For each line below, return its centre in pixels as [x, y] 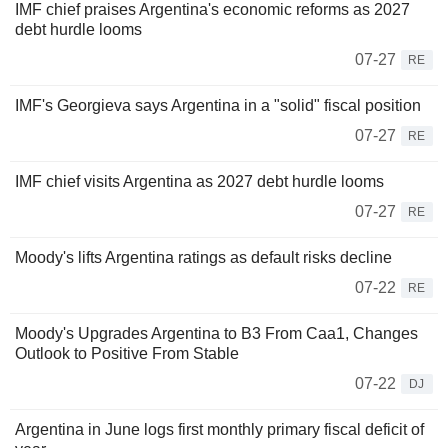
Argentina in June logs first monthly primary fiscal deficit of [219, 430]
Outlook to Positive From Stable [127, 354]
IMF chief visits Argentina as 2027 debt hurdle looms [199, 182]
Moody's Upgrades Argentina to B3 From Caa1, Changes [216, 334]
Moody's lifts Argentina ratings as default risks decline [203, 258]
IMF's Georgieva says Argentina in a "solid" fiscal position [218, 106]
